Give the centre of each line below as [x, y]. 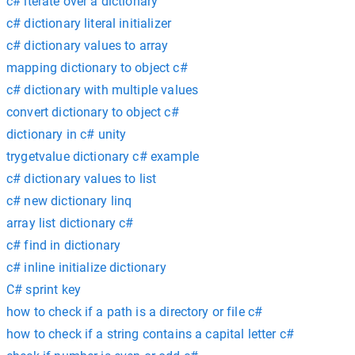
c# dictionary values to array [88, 46]
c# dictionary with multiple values [103, 90]
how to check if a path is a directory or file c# [135, 312]
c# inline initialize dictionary [86, 267]
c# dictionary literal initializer [89, 23]
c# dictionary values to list [82, 179]
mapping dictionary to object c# [97, 68]
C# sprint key [44, 290]
